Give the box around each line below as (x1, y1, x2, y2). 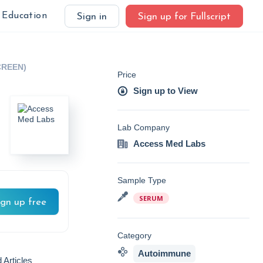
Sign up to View (133, 86, 198, 96)
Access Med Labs (133, 139, 205, 149)
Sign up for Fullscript (138, 12, 231, 22)
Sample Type (117, 176, 166, 185)
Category (117, 231, 151, 240)
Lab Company (117, 123, 170, 132)
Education (2, 11, 47, 21)
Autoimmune (138, 248, 191, 258)
